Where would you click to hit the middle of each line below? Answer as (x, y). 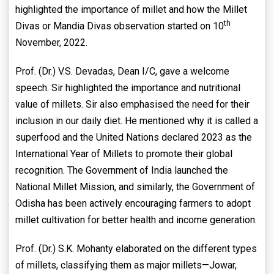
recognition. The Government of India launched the (122, 171)
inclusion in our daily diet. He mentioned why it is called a (137, 121)
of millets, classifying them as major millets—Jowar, (126, 265)
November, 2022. (51, 43)
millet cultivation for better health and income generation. (136, 220)
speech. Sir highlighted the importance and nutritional (128, 88)
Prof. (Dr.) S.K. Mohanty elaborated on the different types (136, 249)
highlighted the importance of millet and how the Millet (131, 10)
